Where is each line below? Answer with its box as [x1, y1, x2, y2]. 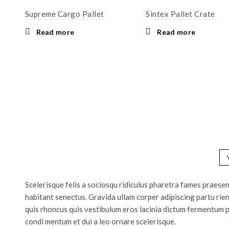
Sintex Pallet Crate [146, 9, 215, 18]
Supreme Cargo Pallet [25, 9, 104, 18]
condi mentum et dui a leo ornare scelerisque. [25, 216, 176, 226]
